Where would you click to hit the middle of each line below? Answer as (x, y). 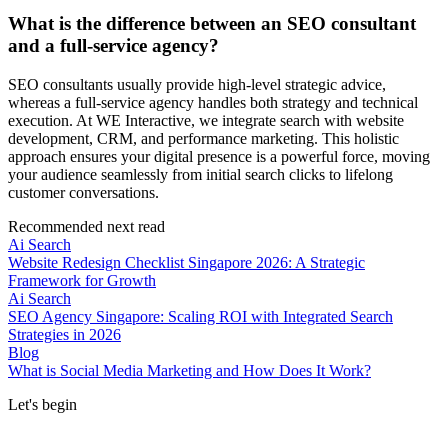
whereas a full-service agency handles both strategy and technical (213, 103)
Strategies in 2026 (64, 335)
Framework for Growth (82, 281)
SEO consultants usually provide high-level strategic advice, (197, 85)
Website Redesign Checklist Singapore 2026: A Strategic (186, 263)
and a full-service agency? (113, 46)
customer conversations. (83, 193)
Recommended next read (86, 227)
